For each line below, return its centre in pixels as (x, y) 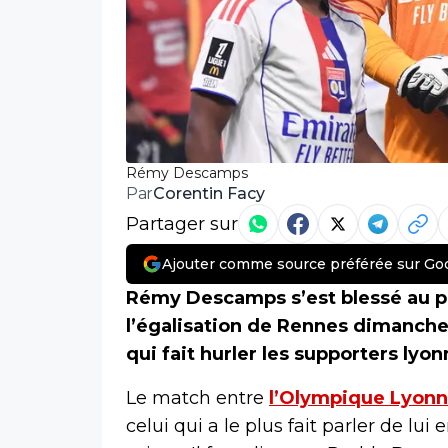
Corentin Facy (208, 193)
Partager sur (182, 224)
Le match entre (197, 398)
